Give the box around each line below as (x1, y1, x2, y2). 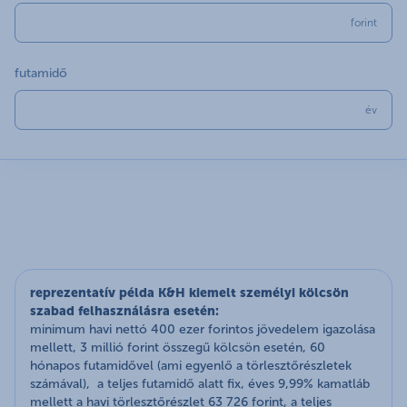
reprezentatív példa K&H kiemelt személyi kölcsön (30, 284, 349, 301)
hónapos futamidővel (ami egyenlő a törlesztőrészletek (30, 357, 352, 373)
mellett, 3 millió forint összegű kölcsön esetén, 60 (30, 339, 325, 355)
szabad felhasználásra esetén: (30, 303, 219, 319)
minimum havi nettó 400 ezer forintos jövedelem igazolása (30, 321, 375, 337)
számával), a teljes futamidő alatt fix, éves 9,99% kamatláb (30, 375, 370, 392)
